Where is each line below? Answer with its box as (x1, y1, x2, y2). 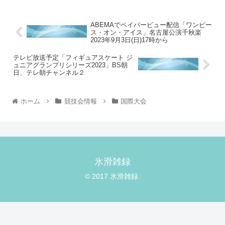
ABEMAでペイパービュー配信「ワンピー (90, 21, 212, 29)
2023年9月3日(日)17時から (90, 36, 168, 44)
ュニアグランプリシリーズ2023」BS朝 (13, 61, 128, 69)
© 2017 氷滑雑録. (85, 172, 140, 181)
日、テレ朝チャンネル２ (13, 68, 85, 76)
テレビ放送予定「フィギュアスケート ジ (13, 53, 133, 61)
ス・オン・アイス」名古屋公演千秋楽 (90, 28, 201, 36)
